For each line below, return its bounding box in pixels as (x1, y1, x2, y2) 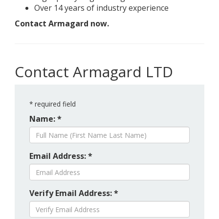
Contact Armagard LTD (15, 62, 173, 82)
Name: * (29, 113, 62, 124)
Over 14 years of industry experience (34, 2, 169, 13)
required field (33, 99, 76, 109)
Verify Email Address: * (29, 188, 118, 198)
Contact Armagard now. (15, 18, 109, 29)
